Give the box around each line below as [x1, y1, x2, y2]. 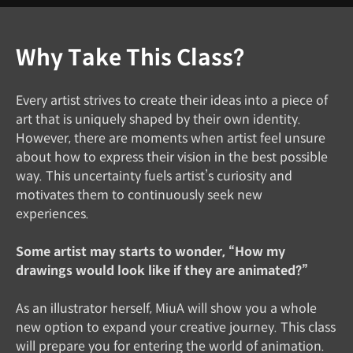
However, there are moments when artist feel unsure [16, 129, 325, 147]
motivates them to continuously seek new [16, 186, 262, 203]
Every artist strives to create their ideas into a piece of [16, 91, 328, 109]
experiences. [16, 205, 89, 222]
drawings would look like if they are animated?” [16, 262, 308, 279]
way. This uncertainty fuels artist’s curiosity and [16, 167, 292, 184]
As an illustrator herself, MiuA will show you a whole [16, 299, 317, 317]
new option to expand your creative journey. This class [16, 318, 336, 336]
